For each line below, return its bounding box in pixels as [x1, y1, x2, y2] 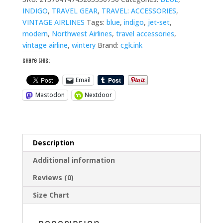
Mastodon [35, 91, 65, 100]
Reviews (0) [32, 172, 74, 182]
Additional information [32, 155, 115, 165]
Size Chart [32, 190, 69, 200]
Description [32, 137, 74, 147]
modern [22, 28, 48, 38]
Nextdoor [84, 91, 112, 100]
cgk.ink [120, 40, 142, 50]
